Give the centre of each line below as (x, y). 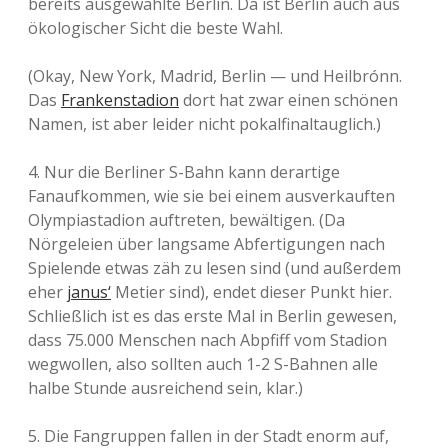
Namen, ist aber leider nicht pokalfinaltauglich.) (204, 124)
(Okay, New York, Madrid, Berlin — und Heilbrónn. (215, 76)
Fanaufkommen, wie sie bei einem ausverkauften (211, 196)
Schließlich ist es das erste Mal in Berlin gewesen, (212, 316)
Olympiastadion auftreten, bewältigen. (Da (186, 220)
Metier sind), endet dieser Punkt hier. (251, 292)
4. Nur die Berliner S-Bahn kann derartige (184, 172)
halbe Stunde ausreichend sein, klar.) (165, 388)
